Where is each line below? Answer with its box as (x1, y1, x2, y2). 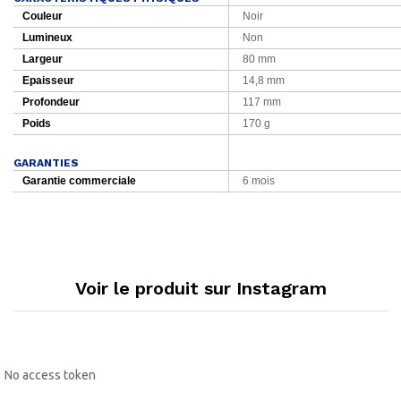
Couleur (22, 10, 63, 23)
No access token (4, 367, 96, 382)
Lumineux (22, 31, 73, 45)
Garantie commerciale (22, 175, 136, 188)
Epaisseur (22, 74, 74, 88)
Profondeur (22, 96, 80, 109)
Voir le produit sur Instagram (74, 277, 327, 299)
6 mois (243, 175, 275, 188)
